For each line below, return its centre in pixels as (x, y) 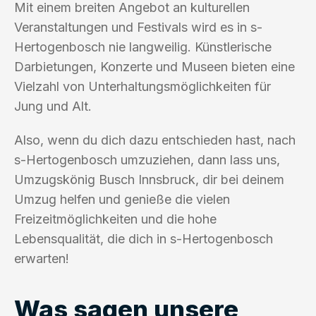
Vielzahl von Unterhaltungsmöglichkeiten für (142, 86)
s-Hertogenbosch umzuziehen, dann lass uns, (147, 159)
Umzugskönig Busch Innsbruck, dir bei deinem (149, 179)
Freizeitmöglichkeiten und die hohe (115, 219)
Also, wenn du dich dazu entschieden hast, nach (155, 140)
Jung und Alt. (53, 106)
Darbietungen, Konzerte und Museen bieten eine (154, 66)
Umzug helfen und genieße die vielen (122, 199)
